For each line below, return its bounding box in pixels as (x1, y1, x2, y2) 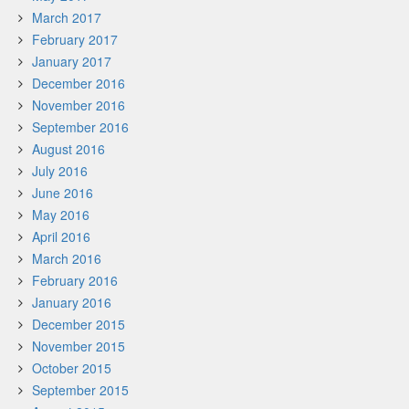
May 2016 (32, 205, 89, 224)
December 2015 (32, 315, 125, 333)
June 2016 (32, 184, 93, 202)
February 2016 (32, 271, 118, 289)
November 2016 (32, 96, 125, 114)
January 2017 (32, 52, 111, 70)
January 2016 (32, 293, 111, 311)
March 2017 (32, 8, 101, 26)
